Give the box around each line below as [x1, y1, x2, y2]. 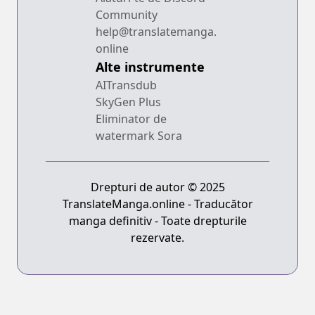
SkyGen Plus [96, 94, 161, 110]
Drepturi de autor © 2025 [90, 179, 225, 195]
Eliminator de [96, 111, 167, 127]
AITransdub [96, 77, 157, 94]
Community [96, 7, 157, 23]
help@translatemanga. [96, 24, 217, 40]
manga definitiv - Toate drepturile [68, 213, 247, 229]
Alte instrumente [96, 58, 205, 76]
